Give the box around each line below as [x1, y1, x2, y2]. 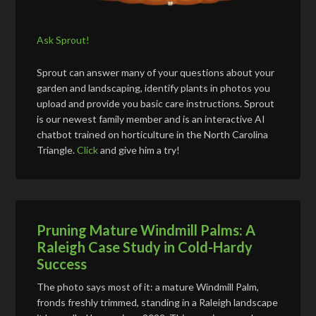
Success [37, 255, 87, 272]
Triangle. [37, 143, 78, 156]
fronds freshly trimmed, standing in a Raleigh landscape [37, 296, 279, 308]
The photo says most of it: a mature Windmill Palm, [37, 280, 260, 293]
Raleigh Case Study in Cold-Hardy [37, 238, 253, 255]
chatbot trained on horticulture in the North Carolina [37, 128, 269, 140]
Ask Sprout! [37, 33, 90, 46]
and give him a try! [98, 143, 181, 156]
